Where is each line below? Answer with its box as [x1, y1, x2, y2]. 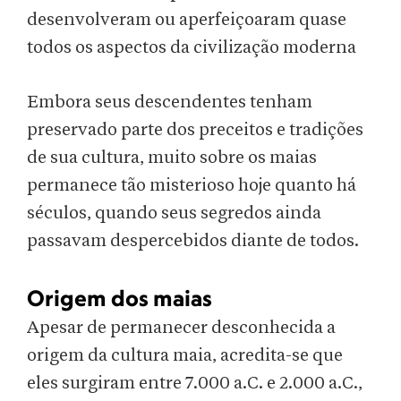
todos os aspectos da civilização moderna [27, 38, 360, 57]
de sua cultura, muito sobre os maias [27, 149, 317, 167]
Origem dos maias [27, 285, 212, 311]
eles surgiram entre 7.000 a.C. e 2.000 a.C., [27, 374, 363, 393]
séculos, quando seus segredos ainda [27, 204, 321, 223]
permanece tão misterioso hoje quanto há [27, 176, 356, 195]
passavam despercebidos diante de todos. [27, 232, 359, 251]
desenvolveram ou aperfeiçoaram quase [27, 11, 346, 30]
